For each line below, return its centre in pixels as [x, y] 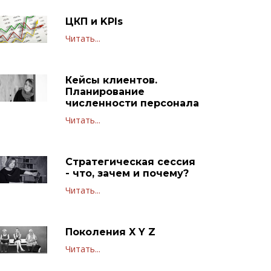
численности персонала [132, 103]
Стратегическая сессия [130, 162]
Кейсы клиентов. [111, 80]
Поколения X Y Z [110, 232]
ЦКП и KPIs [94, 21]
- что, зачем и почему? [127, 173]
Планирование [105, 91]
